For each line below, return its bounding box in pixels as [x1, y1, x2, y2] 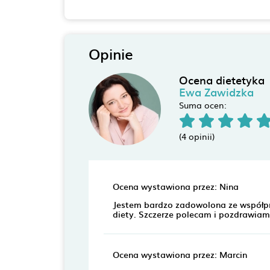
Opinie [88, 43, 133, 64]
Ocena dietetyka [178, 72, 265, 88]
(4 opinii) [178, 130, 215, 142]
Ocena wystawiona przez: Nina [112, 179, 239, 193]
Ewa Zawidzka [178, 84, 254, 100]
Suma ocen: [178, 99, 227, 111]
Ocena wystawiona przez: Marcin [112, 247, 247, 261]
